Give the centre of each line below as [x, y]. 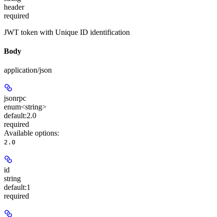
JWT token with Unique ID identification [67, 32]
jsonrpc [15, 98]
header [14, 7]
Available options [31, 133]
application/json [28, 70]
